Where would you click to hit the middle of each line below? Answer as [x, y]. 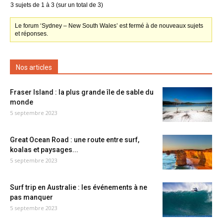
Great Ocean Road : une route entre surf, [75, 140]
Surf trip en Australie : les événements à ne [79, 187]
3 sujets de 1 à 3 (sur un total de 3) [57, 5]
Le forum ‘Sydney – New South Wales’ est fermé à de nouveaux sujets [109, 26]
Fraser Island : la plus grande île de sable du [82, 92]
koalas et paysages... [44, 150]
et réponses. [32, 34]
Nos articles [34, 67]
